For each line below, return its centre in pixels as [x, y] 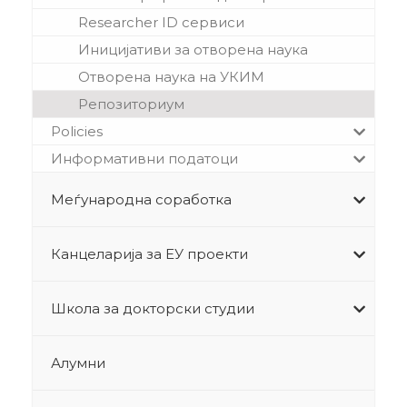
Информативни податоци [144, 159]
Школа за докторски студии [152, 309]
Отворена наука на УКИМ [171, 77]
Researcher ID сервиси [161, 23]
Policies [76, 132]
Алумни [78, 363]
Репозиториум [131, 104]
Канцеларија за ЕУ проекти [149, 254]
